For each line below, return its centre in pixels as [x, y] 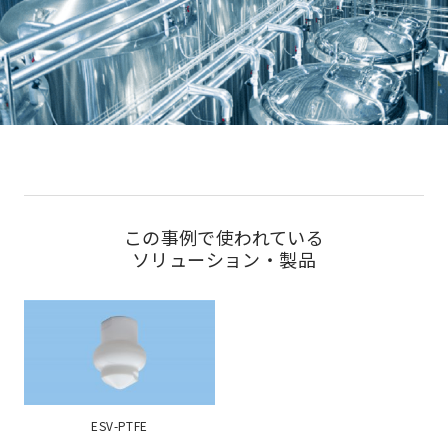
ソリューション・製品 [224, 259]
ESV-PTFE [119, 425]
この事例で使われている [224, 237]
